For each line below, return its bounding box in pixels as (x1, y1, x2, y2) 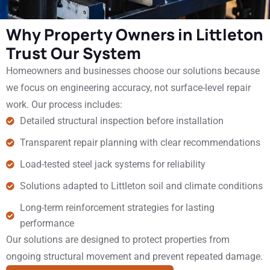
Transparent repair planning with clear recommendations (19, 137, 260, 148)
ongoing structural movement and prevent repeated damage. (6, 251, 263, 262)
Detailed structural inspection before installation (19, 115, 224, 127)
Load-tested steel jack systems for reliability (19, 159, 206, 170)
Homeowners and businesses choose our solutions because (6, 65, 260, 77)
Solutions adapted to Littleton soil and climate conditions (19, 180, 263, 192)
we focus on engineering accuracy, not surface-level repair (6, 82, 251, 93)
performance (19, 218, 74, 229)
